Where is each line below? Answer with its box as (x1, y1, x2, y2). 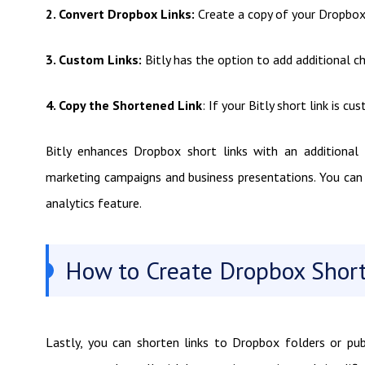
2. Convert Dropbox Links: (46, 6, 198, 22)
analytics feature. (46, 195, 142, 211)
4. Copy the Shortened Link (46, 97, 202, 113)
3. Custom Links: (46, 51, 142, 68)
